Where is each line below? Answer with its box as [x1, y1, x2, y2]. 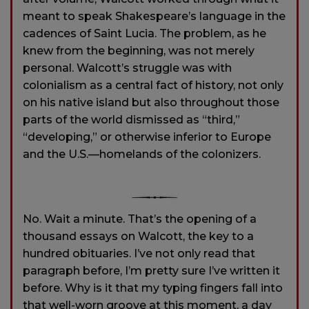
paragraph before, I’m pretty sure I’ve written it [23, 263, 280, 277]
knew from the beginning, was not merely [23, 43, 255, 57]
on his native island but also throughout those [23, 95, 279, 109]
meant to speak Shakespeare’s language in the [23, 9, 286, 23]
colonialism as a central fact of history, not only [23, 78, 283, 92]
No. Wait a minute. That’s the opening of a [23, 212, 257, 226]
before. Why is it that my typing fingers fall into [23, 281, 283, 295]
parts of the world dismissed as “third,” [23, 112, 240, 126]
